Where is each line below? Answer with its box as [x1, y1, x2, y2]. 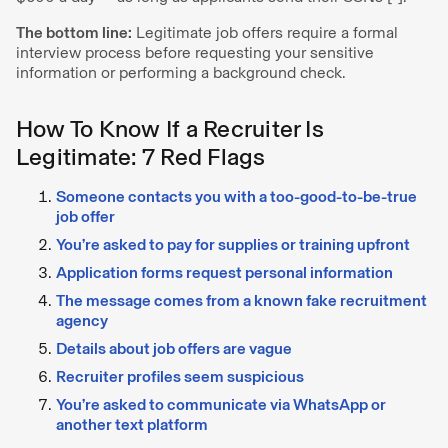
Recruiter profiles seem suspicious [56, 366, 304, 386]
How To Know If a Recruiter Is [16, 113, 324, 143]
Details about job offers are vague [56, 338, 292, 358]
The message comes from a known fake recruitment [56, 290, 427, 310]
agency [56, 310, 108, 330]
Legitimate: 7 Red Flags [16, 141, 266, 171]
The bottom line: [16, 22, 132, 42]
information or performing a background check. [16, 62, 346, 82]
